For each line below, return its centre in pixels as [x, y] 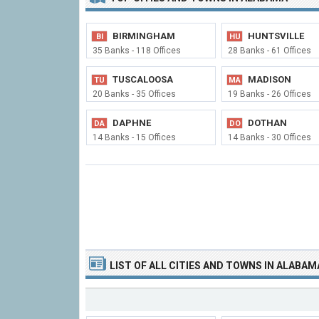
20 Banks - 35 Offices [134, 94]
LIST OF [129, 266]
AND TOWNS [234, 266]
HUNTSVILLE [276, 36]
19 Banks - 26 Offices [270, 94]
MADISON [270, 79]
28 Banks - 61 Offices [270, 51]
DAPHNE [132, 123]
